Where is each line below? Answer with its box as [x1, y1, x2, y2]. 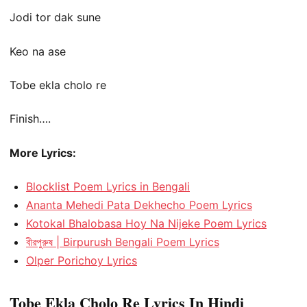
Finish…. [10, 112, 51, 126]
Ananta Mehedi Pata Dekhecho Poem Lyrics [26, 198, 252, 212]
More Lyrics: [10, 145, 76, 160]
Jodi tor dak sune [10, 10, 101, 25]
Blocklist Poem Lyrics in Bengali [26, 180, 190, 194]
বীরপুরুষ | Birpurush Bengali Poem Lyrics [26, 235, 219, 249]
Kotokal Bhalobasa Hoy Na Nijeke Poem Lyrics [26, 217, 267, 231]
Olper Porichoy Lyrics [26, 254, 137, 268]
